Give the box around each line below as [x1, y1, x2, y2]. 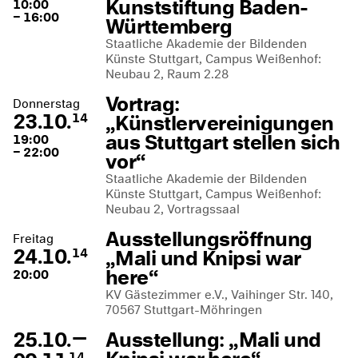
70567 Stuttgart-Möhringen [105, 300, 262, 319]
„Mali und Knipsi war [105, 244, 300, 272]
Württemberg [105, 12, 233, 41]
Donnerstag [13, 94, 80, 113]
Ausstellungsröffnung [105, 225, 312, 253]
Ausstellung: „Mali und [105, 325, 321, 354]
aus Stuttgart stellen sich [105, 128, 340, 157]
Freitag [13, 229, 54, 248]
